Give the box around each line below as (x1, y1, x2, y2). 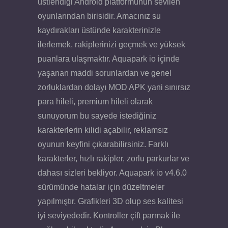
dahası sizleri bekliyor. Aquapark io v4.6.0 (38, 168, 187, 177)
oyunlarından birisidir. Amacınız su (38, 11, 161, 20)
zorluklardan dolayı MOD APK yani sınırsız (38, 82, 190, 92)
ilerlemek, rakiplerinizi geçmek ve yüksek (38, 40, 185, 49)
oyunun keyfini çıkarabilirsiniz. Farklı (38, 139, 168, 149)
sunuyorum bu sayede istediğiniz (38, 111, 156, 120)
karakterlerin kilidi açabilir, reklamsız (38, 125, 168, 134)
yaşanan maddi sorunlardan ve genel (38, 68, 172, 77)
